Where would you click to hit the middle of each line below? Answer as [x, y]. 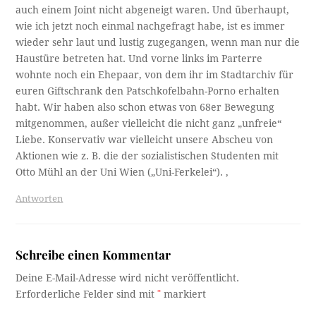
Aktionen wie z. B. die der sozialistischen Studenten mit [147, 156]
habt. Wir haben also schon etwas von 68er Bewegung [145, 107]
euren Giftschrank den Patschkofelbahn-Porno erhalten [148, 91]
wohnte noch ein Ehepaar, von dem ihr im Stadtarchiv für [155, 74]
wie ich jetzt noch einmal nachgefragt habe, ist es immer [151, 26]
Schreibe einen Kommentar [93, 254]
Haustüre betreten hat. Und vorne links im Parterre [139, 58]
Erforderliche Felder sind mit [87, 294]
